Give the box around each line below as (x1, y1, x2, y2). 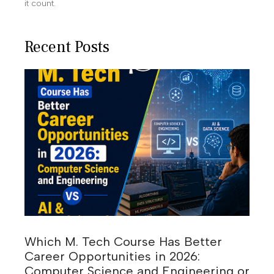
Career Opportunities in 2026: (24, 249, 200, 264)
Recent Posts (24, 37, 109, 57)
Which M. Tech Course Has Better (24, 234, 222, 249)
